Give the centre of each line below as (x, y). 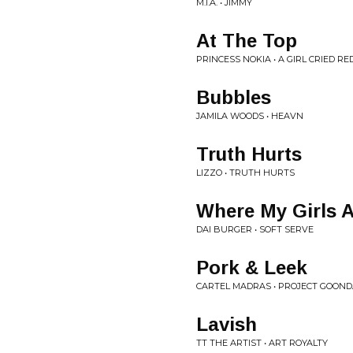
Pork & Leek (252, 268)
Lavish (227, 324)
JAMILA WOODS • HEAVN (250, 116)
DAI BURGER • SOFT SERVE (255, 229)
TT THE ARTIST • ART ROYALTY (262, 343)
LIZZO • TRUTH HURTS (245, 173)
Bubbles (234, 97)
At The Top (247, 41)
